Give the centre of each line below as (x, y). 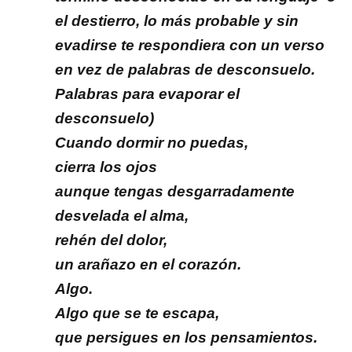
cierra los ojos (106, 167)
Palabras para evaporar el (147, 94)
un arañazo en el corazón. (148, 265)
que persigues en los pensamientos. (186, 338)
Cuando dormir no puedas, (152, 143)
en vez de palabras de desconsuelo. (185, 70)
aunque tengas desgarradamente (175, 192)
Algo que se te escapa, (137, 313)
